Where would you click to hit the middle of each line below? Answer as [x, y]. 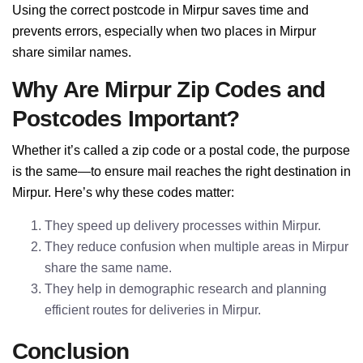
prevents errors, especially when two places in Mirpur [164, 31]
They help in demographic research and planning [186, 289]
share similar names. [72, 52]
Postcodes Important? [126, 119]
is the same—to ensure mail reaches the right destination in [181, 171]
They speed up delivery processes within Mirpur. [183, 226]
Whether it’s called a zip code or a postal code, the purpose [181, 150]
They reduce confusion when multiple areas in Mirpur [196, 247]
